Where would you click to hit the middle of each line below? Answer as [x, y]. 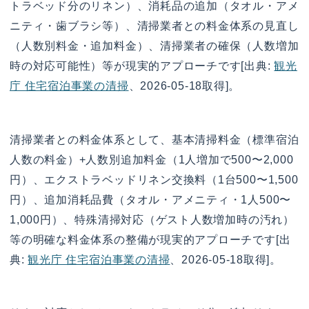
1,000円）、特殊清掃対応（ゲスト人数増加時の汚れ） [152, 219]
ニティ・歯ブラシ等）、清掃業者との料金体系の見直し [154, 26]
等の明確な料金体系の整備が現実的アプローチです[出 [150, 239]
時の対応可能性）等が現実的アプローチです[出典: [142, 66]
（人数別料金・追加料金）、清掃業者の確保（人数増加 [154, 46]
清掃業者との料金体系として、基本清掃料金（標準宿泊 [154, 139]
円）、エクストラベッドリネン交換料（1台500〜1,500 [154, 179]
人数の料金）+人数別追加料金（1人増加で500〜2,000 [152, 159]
